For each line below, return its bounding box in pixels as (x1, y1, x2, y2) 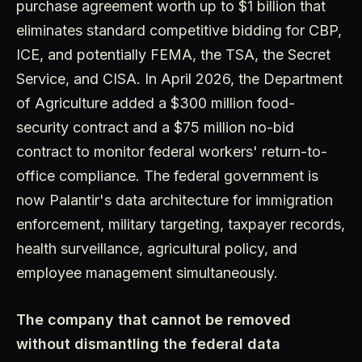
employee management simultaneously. (16, 263, 278, 281)
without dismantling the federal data (16, 335, 280, 352)
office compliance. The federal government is (16, 166, 318, 184)
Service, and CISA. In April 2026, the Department (16, 69, 343, 87)
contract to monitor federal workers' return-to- (16, 142, 327, 160)
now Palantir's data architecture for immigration (16, 191, 333, 208)
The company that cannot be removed (16, 310, 291, 328)
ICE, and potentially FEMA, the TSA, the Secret (16, 45, 330, 63)
